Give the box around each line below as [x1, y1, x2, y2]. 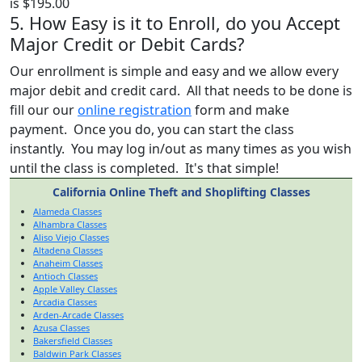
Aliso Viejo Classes [33, 230, 109, 243]
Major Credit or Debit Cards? [10, 32, 244, 56]
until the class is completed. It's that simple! [10, 158, 279, 177]
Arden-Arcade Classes [33, 308, 124, 321]
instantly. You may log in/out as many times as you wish [10, 139, 351, 158]
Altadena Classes [33, 243, 103, 256]
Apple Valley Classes [33, 282, 117, 295]
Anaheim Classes [33, 256, 103, 269]
